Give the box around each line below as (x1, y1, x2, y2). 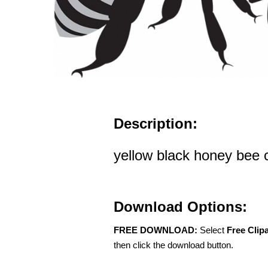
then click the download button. (114, 240, 233, 251)
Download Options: (114, 199, 247, 215)
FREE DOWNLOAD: (114, 225, 197, 236)
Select (197, 225, 227, 236)
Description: (114, 115, 197, 132)
